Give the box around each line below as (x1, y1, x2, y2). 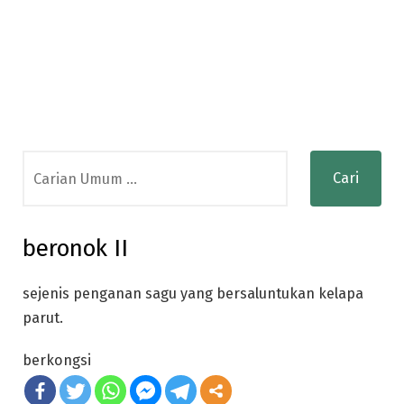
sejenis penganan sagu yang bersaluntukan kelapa (23, 285, 363, 302)
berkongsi (23, 351, 91, 369)
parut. (23, 309, 63, 326)
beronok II (23, 234, 128, 262)
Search (22, 153, 69, 170)
